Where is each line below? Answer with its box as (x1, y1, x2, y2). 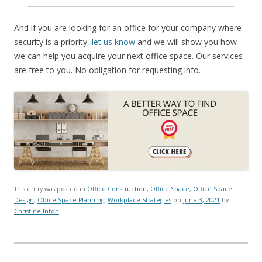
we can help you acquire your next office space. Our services (14, 50, 243, 62)
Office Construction (87, 184, 147, 193)
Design (14, 195, 34, 204)
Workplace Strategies (108, 195, 171, 204)
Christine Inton (14, 206, 59, 215)
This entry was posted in (14, 184, 87, 193)
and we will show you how (135, 36, 237, 48)
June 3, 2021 (183, 195, 220, 204)
